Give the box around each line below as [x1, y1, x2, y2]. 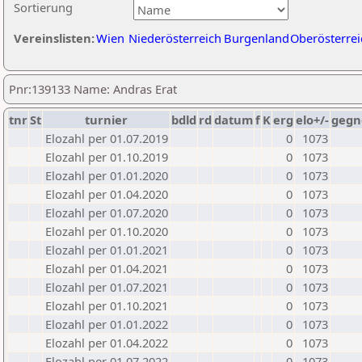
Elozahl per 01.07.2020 [45, 204, 168, 221]
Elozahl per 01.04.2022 [45, 335, 168, 351]
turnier [85, 112, 128, 128]
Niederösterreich [128, 30, 221, 46]
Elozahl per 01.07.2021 [45, 279, 168, 295]
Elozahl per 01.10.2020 [45, 223, 168, 239]
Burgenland [224, 30, 289, 46]
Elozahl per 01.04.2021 [45, 260, 168, 276]
